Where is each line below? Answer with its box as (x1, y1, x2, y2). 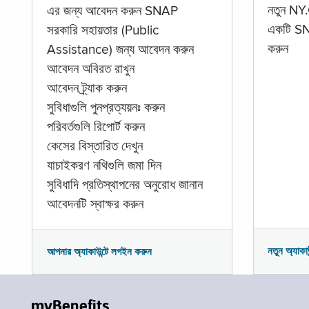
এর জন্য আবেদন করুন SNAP (46, 6, 178, 19)
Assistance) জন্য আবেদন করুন (46, 44, 194, 57)
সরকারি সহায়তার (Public (46, 25, 159, 38)
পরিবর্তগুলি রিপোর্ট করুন (46, 121, 145, 134)
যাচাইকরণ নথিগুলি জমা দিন (46, 160, 161, 173)
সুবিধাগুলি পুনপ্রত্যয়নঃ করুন (46, 102, 165, 115)
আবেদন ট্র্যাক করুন (46, 83, 127, 96)
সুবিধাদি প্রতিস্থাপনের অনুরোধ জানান (46, 179, 203, 192)
